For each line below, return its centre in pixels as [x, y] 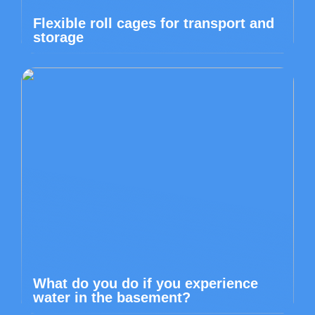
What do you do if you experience [146, 283]
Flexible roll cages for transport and [154, 23]
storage [58, 37]
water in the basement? [112, 297]
